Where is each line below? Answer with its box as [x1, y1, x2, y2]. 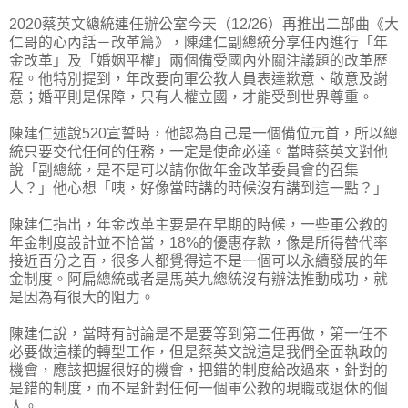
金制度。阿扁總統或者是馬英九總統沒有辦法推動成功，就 [9, 270, 388, 287]
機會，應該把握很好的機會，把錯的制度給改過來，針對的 [9, 362, 388, 378]
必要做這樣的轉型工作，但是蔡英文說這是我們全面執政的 [9, 343, 388, 360]
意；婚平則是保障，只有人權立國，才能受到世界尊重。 [9, 88, 373, 105]
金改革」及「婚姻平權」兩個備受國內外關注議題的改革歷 [9, 52, 388, 68]
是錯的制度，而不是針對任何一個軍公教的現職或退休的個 [9, 380, 388, 396]
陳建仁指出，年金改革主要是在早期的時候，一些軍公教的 [9, 216, 388, 232]
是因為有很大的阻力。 [9, 289, 155, 305]
